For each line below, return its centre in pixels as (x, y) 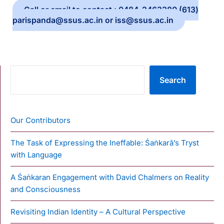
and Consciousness (45, 189)
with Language (36, 154)
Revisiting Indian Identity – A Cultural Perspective (98, 211)
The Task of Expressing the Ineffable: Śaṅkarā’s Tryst (105, 142)
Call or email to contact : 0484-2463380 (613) (111, 9)
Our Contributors (40, 120)
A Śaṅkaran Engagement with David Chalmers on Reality (110, 177)
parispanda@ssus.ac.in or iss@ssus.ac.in (93, 20)
